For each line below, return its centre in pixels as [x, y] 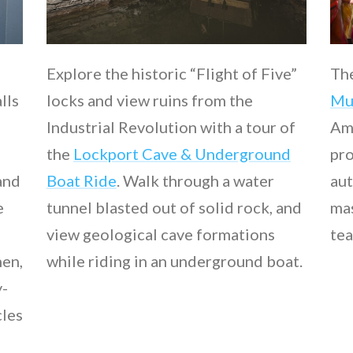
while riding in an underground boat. [175, 260]
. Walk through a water [195, 180]
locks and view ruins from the [150, 100]
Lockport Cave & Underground [182, 153]
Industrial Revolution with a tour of [171, 126]
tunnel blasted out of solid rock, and [174, 207]
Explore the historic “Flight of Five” [172, 73]
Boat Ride [82, 180]
